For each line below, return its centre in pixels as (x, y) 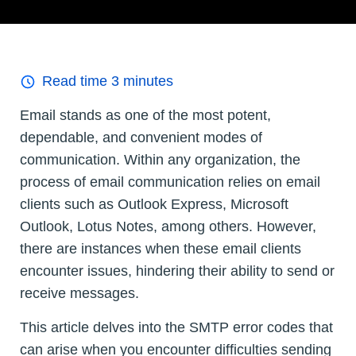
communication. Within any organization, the (160, 160)
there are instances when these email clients (161, 249)
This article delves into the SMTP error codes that (176, 328)
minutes (146, 81)
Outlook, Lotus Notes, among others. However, (168, 227)
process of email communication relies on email (170, 182)
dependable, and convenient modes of (141, 138)
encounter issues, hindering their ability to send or (177, 271)
